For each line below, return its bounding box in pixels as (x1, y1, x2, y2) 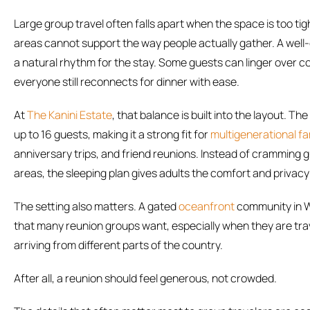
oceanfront (179, 199, 235, 215)
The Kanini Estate (27, 107, 112, 123)
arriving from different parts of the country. (14, 237, 223, 253)
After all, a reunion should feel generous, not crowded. (14, 271, 277, 286)
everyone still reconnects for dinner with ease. (14, 74, 239, 90)
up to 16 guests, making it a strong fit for (14, 127, 210, 143)
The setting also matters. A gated (14, 199, 179, 215)
